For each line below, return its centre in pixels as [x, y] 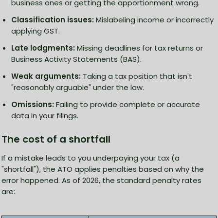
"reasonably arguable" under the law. [78, 87]
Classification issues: [53, 19]
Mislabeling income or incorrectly [154, 19]
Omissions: [33, 104]
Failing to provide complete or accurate [127, 104]
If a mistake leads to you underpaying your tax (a [91, 158]
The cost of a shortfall [56, 139]
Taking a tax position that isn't [136, 76]
